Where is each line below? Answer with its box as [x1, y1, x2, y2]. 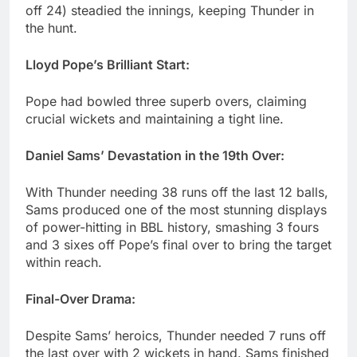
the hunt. [25, 20, 77, 37]
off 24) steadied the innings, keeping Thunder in [25, 2, 314, 19]
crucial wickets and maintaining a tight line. [25, 111, 284, 127]
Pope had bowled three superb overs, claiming [25, 93, 307, 110]
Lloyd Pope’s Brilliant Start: [25, 57, 190, 73]
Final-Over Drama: [25, 291, 135, 308]
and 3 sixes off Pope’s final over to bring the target [25, 237, 331, 253]
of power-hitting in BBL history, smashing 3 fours [25, 219, 319, 236]
